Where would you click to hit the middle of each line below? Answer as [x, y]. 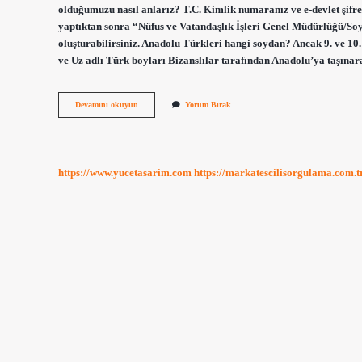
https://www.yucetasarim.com [125, 173]
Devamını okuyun [107, 105]
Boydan [151, 149]
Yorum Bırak [208, 105]
